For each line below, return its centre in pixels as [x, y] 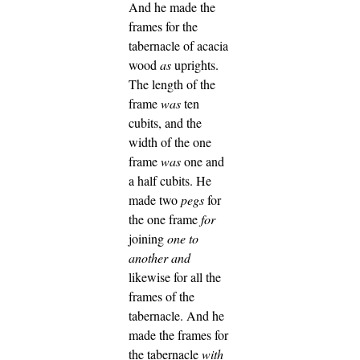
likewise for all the [175, 276]
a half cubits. [162, 180]
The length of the [172, 84]
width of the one [170, 141]
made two [155, 199]
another [148, 257]
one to [183, 238]
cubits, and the [165, 122]
